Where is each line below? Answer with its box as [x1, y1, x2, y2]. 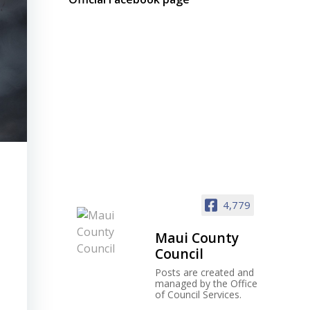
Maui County [155, 228, 239, 247]
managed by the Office [155, 276, 257, 290]
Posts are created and [155, 265, 254, 279]
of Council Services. [155, 287, 241, 301]
